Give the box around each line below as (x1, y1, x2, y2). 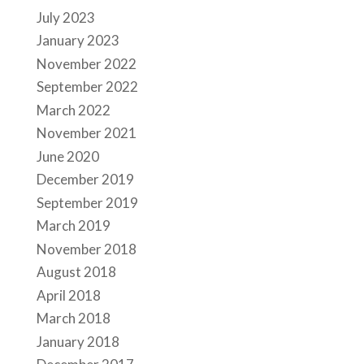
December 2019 (36, 171, 134, 188)
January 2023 (36, 32, 119, 49)
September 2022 (36, 78, 138, 95)
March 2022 (36, 101, 110, 119)
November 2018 (36, 240, 136, 258)
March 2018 (36, 310, 110, 327)
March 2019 (36, 217, 110, 234)
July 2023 (36, 8, 95, 26)
